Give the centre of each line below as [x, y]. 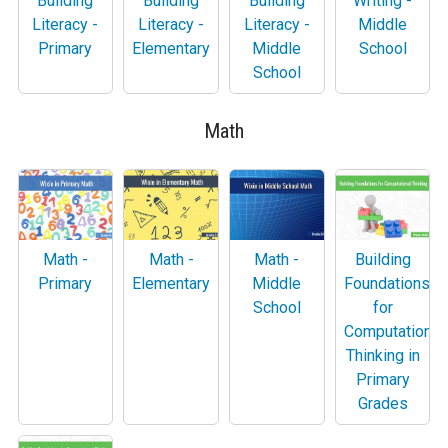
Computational [393, 331]
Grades [382, 403]
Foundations [386, 283]
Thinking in [382, 355]
